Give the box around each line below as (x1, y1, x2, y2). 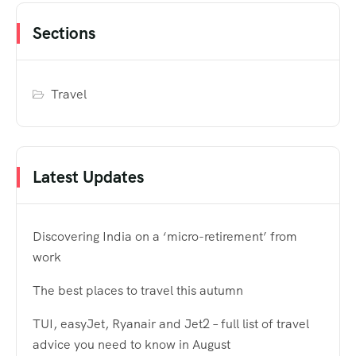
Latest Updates (33, 166, 144, 188)
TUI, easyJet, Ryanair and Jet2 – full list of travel (33, 315, 309, 333)
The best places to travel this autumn (33, 282, 243, 300)
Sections (33, 22, 95, 44)
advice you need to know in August (33, 336, 230, 354)
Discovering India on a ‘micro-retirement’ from (33, 228, 297, 246)
